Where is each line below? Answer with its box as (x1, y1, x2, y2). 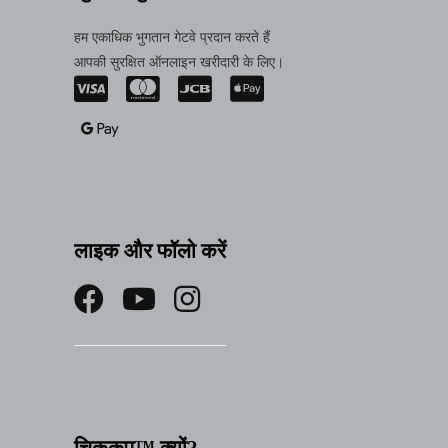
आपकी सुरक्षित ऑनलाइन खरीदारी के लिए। (74, 52, 284, 72)
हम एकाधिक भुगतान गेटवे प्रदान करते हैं (74, 27, 270, 47)
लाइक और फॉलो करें (74, 236, 226, 265)
